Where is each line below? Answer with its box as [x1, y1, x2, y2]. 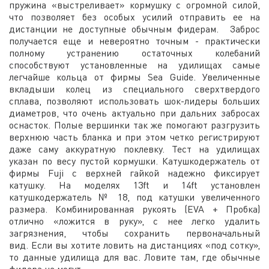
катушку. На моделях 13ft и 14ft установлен [9, 178, 260, 191]
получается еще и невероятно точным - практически [9, 34, 260, 47]
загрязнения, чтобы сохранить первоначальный [9, 226, 260, 239]
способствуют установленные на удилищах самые [9, 58, 260, 71]
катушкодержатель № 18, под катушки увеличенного [9, 190, 260, 203]
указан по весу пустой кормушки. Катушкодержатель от [9, 154, 260, 167]
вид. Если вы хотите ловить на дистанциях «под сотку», [9, 238, 260, 251]
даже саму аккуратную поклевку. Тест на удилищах [9, 142, 260, 155]
